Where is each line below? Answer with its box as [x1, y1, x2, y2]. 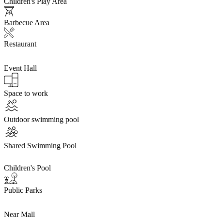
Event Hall [4, 63, 37, 72]
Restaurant [4, 39, 36, 48]
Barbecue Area [4, 18, 49, 27]
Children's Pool [4, 163, 51, 172]
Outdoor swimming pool [4, 115, 79, 124]
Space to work [4, 89, 48, 97]
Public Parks [4, 186, 42, 194]
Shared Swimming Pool [4, 141, 77, 150]
